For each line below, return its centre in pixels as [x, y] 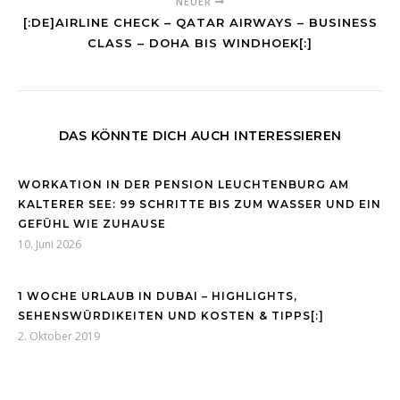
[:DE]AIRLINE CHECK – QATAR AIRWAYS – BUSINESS [200, 23]
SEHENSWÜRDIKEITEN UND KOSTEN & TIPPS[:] [171, 316]
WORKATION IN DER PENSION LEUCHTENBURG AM [183, 185]
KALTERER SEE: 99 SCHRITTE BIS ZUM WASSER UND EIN [200, 204]
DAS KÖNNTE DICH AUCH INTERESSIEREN [200, 136]
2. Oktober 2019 [59, 337]
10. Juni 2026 [50, 245]
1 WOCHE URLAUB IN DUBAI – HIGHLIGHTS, [158, 296]
